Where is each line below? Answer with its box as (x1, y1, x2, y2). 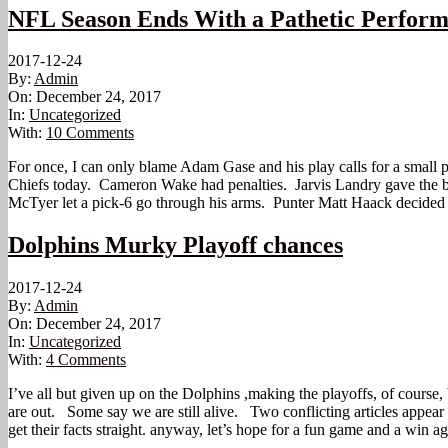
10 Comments (46, 124, 134, 142)
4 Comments (46, 351, 126, 369)
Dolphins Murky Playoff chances (8, 232, 343, 259)
